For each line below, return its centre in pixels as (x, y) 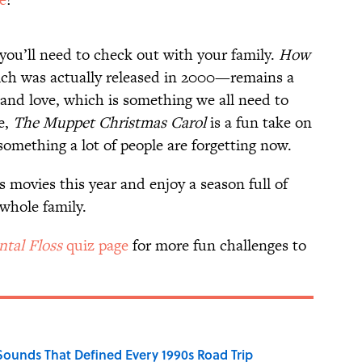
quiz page (95, 246)
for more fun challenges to (217, 246)
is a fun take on (259, 123)
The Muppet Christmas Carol (109, 123)
